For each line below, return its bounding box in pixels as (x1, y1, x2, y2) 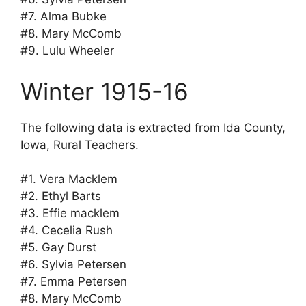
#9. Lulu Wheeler (20, 44, 114, 58)
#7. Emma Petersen (20, 275, 127, 289)
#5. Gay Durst (20, 240, 96, 255)
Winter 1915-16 (20, 76, 189, 106)
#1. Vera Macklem (20, 172, 117, 186)
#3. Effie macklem (20, 206, 120, 221)
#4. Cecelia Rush (20, 223, 113, 238)
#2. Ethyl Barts (20, 189, 101, 204)
